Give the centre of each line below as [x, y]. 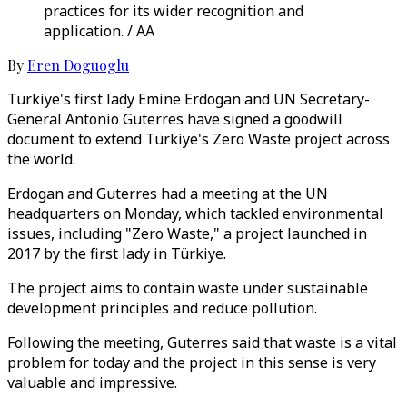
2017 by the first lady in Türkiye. [117, 253]
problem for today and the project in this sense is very [192, 362]
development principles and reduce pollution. [162, 308]
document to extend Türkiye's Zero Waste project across [199, 139]
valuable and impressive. [92, 382]
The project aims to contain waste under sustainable [188, 288]
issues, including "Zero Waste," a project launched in [187, 233]
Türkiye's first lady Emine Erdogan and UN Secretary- [189, 99]
